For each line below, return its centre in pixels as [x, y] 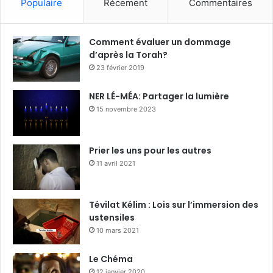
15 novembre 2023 [126, 109]
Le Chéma [111, 259]
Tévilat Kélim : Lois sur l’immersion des [174, 204]
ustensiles [112, 217]
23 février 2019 [120, 67]
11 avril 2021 [116, 163]
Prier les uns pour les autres [150, 150]
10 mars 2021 [118, 230]
